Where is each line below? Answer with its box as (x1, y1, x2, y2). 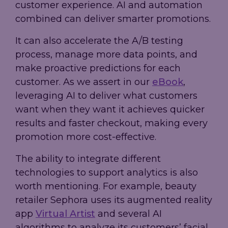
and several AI (95, 208, 162, 220)
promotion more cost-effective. (15, 131, 156, 143)
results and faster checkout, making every (15, 118, 208, 129)
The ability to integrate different (15, 153, 161, 165)
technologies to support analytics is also (15, 167, 198, 179)
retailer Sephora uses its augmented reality (15, 194, 212, 206)
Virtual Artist (36, 208, 95, 220)
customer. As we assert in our (15, 76, 152, 88)
